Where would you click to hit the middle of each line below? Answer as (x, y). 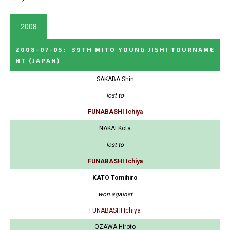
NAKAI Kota (115, 129)
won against (115, 194)
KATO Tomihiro (115, 178)
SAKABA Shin (115, 79)
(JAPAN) (44, 60)
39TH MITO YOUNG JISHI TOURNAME (143, 50)
